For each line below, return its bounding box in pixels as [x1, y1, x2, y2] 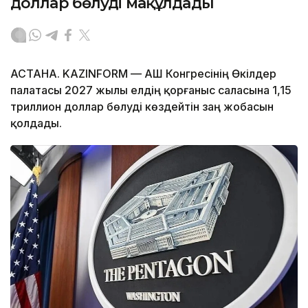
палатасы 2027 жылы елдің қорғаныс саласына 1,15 [10, 83, 291, 98]
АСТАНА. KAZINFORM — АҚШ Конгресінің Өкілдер [10, 67, 276, 81]
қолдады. [10, 116, 62, 131]
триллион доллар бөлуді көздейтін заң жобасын [10, 100, 274, 114]
